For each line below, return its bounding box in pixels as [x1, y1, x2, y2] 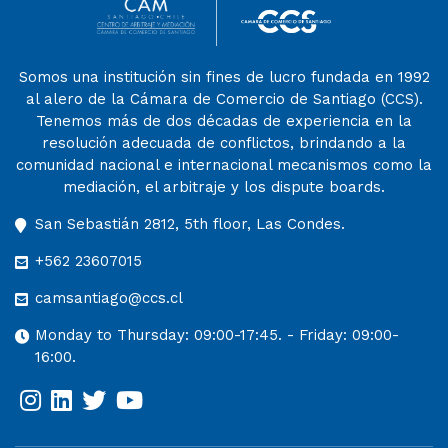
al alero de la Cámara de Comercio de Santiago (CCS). [25, 89, 423, 108]
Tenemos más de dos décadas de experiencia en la [36, 111, 412, 130]
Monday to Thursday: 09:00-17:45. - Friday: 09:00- [35, 325, 399, 344]
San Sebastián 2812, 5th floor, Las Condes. [35, 214, 345, 233]
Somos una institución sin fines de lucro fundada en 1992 [18, 67, 430, 86]
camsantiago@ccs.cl [35, 288, 183, 307]
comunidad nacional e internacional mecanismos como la [16, 155, 432, 174]
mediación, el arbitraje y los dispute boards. [63, 177, 385, 196]
